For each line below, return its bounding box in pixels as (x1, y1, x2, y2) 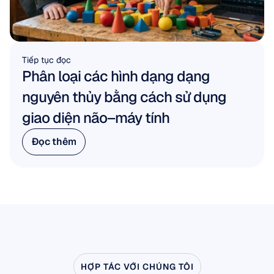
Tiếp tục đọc (22, 54, 71, 65)
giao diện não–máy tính (22, 108, 169, 127)
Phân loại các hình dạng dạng (22, 66, 210, 86)
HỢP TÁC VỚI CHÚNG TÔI (80, 261, 194, 272)
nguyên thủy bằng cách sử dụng (22, 87, 226, 106)
